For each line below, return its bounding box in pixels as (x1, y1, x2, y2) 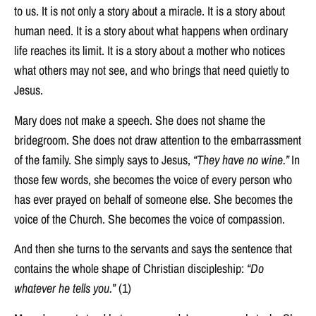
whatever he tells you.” (14, 279, 116, 298)
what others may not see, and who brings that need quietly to (14, 61, 289, 80)
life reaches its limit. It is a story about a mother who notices (14, 42, 285, 60)
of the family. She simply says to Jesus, (14, 150, 190, 169)
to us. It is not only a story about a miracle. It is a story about (14, 2, 285, 20)
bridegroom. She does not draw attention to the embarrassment (14, 130, 301, 149)
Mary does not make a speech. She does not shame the (14, 111, 265, 129)
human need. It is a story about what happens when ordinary (14, 22, 288, 40)
